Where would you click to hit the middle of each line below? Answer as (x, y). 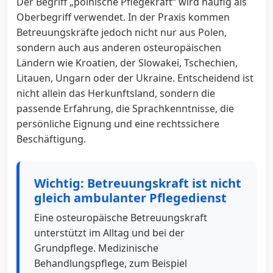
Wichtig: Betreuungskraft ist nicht (138, 183)
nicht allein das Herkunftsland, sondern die (116, 93)
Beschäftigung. (51, 139)
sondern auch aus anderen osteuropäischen (119, 47)
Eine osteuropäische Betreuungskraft (121, 217)
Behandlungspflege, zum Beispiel (111, 263)
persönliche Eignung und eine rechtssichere (118, 123)
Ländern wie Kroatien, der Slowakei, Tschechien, (127, 62)
